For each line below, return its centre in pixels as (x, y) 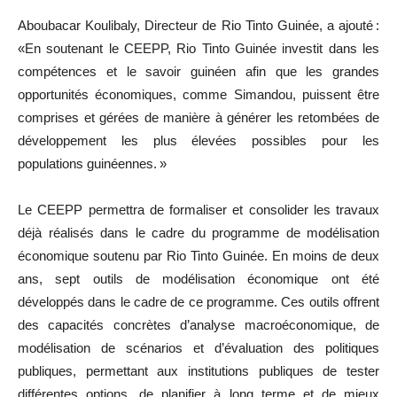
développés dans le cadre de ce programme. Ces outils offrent (198, 302)
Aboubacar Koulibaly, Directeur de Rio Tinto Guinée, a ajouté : (198, 26)
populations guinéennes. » (92, 164)
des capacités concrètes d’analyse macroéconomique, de (198, 325)
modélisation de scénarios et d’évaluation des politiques (198, 348)
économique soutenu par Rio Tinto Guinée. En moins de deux (198, 256)
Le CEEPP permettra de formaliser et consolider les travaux (198, 210)
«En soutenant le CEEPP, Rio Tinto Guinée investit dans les (198, 49)
